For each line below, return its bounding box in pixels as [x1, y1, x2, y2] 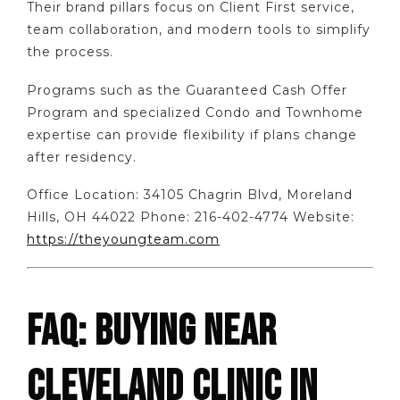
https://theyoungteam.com [27, 231, 220, 248]
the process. [27, 44, 113, 61]
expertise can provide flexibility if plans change [27, 126, 357, 143]
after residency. [27, 148, 137, 165]
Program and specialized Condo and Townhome [27, 104, 363, 121]
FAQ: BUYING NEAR [27, 305, 277, 357]
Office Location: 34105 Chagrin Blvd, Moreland [27, 187, 353, 204]
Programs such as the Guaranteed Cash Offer [27, 81, 347, 98]
